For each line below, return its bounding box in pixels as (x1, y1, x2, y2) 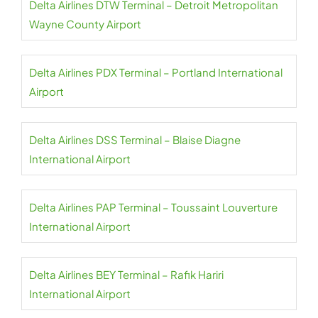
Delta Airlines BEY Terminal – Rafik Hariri (29, 268, 224, 281)
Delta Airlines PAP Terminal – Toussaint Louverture (29, 200, 278, 214)
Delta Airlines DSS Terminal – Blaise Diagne (29, 133, 241, 146)
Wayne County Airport (29, 17, 141, 31)
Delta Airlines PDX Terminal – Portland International (29, 65, 283, 79)
